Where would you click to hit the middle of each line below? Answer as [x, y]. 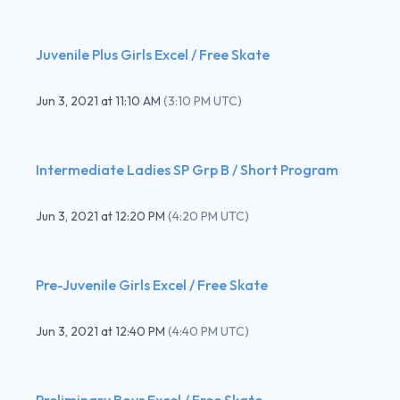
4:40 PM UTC [208, 331]
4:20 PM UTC [208, 216]
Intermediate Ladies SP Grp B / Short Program [187, 169]
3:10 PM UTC [203, 100]
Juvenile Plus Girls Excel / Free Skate [153, 54]
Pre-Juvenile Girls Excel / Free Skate [152, 284]
